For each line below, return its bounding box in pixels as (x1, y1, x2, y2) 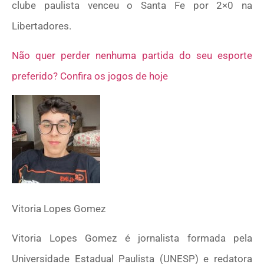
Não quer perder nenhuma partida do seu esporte (12, 49, 252, 61)
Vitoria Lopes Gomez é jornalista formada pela (12, 232, 252, 244)
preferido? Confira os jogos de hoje (12, 70, 168, 82)
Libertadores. (12, 20, 71, 32)
